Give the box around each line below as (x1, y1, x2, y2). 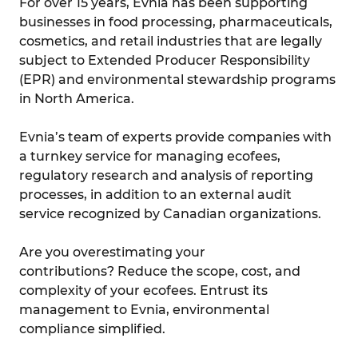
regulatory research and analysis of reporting (19, 167, 313, 183)
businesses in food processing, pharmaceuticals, (19, 14, 332, 30)
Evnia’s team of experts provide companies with (19, 129, 332, 145)
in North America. (19, 90, 134, 106)
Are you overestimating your (19, 244, 205, 260)
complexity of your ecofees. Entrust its (19, 282, 268, 298)
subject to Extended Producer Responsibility (19, 52, 310, 68)
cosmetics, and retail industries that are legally (19, 33, 322, 49)
